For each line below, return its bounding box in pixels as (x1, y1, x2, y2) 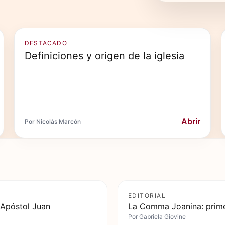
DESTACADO (25, 39, 67, 47)
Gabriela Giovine (139, 213, 186, 220)
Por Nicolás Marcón (25, 117, 81, 125)
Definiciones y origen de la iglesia (25, 50, 184, 62)
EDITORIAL (128, 192, 166, 199)
